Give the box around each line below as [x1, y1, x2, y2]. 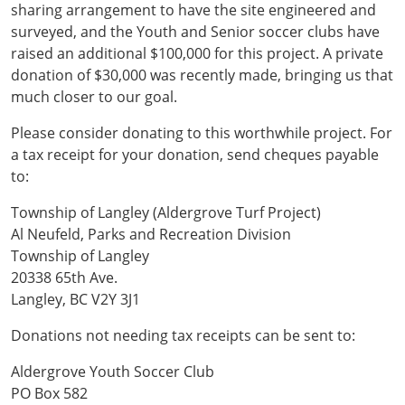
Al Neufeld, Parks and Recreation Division [11, 223, 291, 244]
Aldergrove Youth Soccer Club [11, 361, 214, 381]
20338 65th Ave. [11, 267, 118, 287]
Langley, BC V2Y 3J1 [11, 288, 140, 309]
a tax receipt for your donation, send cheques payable [11, 144, 379, 165]
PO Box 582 [11, 382, 88, 403]
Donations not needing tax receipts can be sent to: [11, 325, 355, 345]
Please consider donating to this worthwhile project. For [11, 122, 392, 143]
